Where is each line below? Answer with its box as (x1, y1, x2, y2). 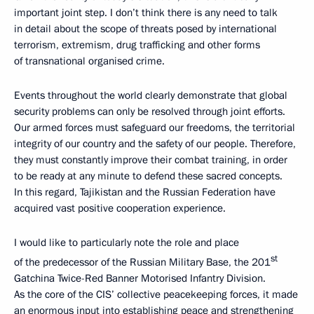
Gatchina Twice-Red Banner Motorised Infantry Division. (14, 271, 266, 285)
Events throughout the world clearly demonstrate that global (14, 88, 287, 102)
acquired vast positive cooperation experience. (14, 200, 226, 215)
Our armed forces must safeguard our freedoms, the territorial (14, 120, 295, 135)
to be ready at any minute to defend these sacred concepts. (14, 168, 282, 183)
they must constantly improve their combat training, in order (14, 152, 287, 167)
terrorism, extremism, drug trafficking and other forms (14, 37, 260, 52)
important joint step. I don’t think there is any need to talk (14, 5, 278, 20)
